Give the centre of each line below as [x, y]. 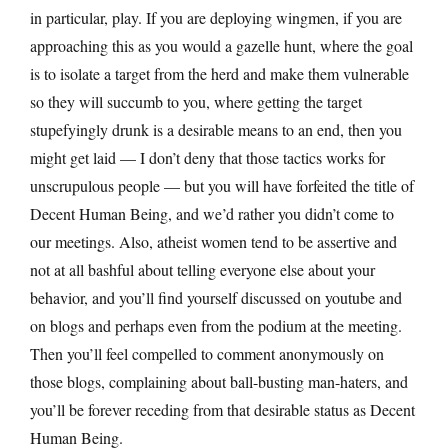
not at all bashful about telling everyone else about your [202, 269]
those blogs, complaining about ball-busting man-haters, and [219, 381]
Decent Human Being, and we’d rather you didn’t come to [212, 213]
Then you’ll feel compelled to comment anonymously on [207, 353]
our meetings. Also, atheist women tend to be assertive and [213, 241]
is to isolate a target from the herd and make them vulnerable [219, 73]
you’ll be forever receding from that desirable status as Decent [222, 409]
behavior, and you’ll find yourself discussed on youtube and [216, 297]
